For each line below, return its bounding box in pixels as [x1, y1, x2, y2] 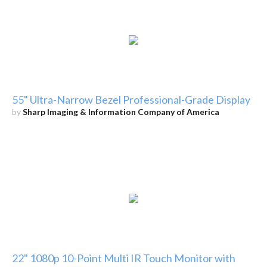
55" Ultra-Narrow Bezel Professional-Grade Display [11, 93, 250, 107]
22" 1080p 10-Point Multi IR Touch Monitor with [11, 252, 235, 265]
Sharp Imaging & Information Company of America [22, 107, 219, 117]
